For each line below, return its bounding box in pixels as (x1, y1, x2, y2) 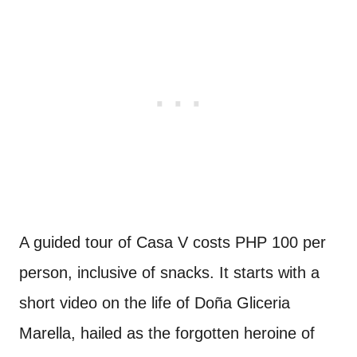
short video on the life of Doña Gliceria (19, 294, 290, 312)
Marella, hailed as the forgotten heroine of (19, 324, 315, 342)
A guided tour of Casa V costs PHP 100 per (19, 233, 326, 251)
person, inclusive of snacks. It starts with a (19, 264, 320, 281)
